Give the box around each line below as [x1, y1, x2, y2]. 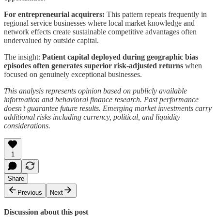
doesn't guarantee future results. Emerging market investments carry [4, 104, 212, 112]
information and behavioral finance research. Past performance [4, 95, 199, 104]
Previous [17, 188, 42, 196]
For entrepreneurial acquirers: [4, 10, 105, 18]
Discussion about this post [4, 207, 88, 216]
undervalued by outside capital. [4, 36, 99, 45]
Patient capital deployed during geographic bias [42, 52, 198, 61]
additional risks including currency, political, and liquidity [4, 112, 180, 121]
